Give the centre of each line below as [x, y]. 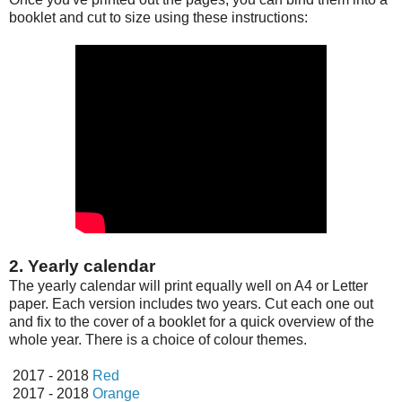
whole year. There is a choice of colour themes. [158, 339]
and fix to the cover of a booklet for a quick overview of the [192, 321]
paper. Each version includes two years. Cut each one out [191, 303]
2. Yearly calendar [82, 266]
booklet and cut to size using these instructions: [158, 17]
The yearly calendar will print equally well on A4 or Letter [188, 285]
